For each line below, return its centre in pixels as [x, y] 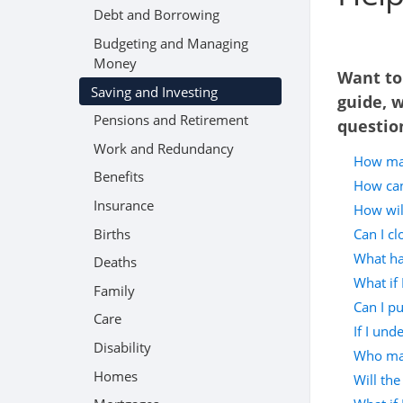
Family [114, 290]
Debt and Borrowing [157, 15]
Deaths [115, 262]
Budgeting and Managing [171, 43]
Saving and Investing [154, 91]
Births [112, 233]
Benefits [119, 177]
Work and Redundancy [164, 148]
